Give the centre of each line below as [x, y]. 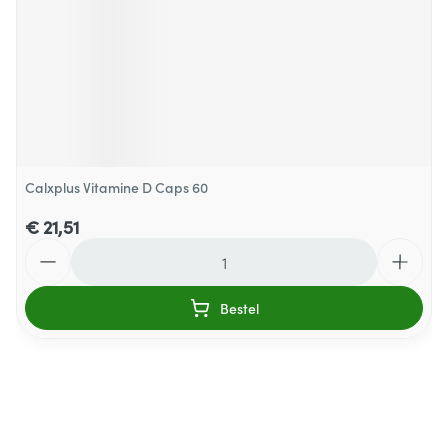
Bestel [239, 308]
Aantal [48, 247]
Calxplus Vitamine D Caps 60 [116, 187]
